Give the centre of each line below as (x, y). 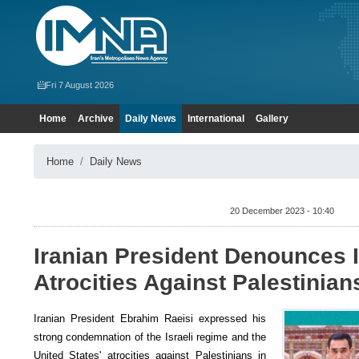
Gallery (272, 119)
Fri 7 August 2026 (80, 85)
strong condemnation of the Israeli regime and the (150, 337)
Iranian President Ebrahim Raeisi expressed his (150, 319)
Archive (96, 119)
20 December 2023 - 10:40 (282, 211)
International (216, 119)
